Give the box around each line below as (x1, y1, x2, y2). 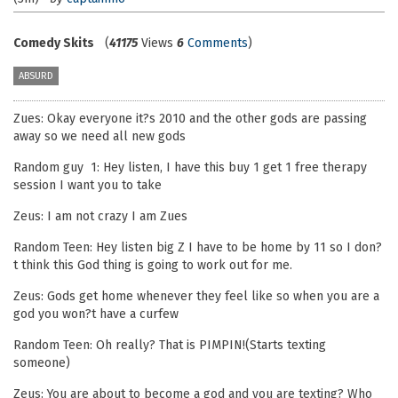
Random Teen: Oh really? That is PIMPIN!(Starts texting (13, 338, 326, 353)
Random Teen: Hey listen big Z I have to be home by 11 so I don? (13, 240, 382, 255)
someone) (13, 355, 70, 370)
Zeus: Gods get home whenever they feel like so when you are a (13, 289, 379, 304)
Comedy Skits (13, 36, 94, 51)
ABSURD (19, 70, 53, 82)
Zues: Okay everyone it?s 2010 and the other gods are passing (13, 111, 367, 126)
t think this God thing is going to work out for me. (13, 258, 292, 273)
